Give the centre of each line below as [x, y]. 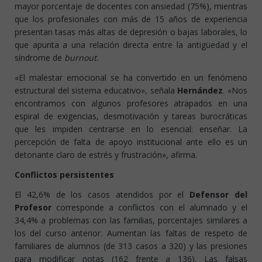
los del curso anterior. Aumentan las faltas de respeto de [131, 233]
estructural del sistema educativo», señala [96, 91]
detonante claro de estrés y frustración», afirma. [106, 155]
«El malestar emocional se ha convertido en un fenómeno [131, 78]
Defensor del [219, 195]
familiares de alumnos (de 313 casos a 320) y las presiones [131, 246]
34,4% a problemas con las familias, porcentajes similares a [131, 220]
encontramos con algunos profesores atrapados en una [131, 104]
